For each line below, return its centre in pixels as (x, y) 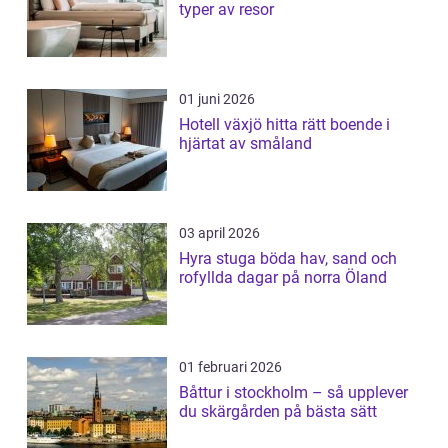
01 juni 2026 (217, 99)
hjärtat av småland (245, 144)
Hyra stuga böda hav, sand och (239, 259)
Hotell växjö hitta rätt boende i (222, 125)
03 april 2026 (219, 233)
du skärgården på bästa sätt (278, 412)
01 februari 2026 (230, 367)
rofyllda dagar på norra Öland (283, 278)
